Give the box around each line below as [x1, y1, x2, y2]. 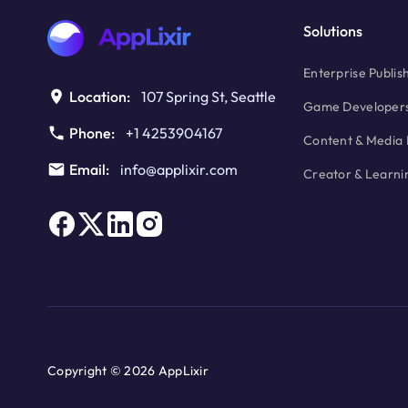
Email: [69, 160, 109, 179]
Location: [69, 87, 130, 107]
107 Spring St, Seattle [141, 87, 276, 107]
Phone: [69, 124, 115, 143]
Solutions [303, 22, 363, 41]
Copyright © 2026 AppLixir [47, 362, 209, 380]
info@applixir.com [120, 160, 238, 179]
